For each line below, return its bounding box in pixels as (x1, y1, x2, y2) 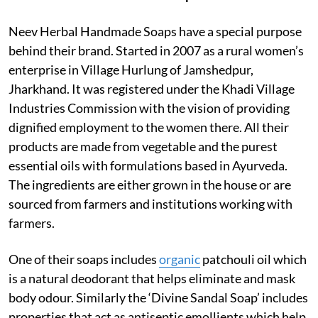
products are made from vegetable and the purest (9, 138, 278, 154)
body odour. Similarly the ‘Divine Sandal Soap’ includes (9, 289, 308, 305)
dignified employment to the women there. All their (9, 119, 289, 135)
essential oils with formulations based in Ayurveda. (9, 157, 287, 173)
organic (159, 251, 200, 267)
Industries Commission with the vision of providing (9, 99, 290, 116)
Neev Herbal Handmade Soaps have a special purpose (9, 23, 302, 39)
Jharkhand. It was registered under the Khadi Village (9, 80, 295, 97)
